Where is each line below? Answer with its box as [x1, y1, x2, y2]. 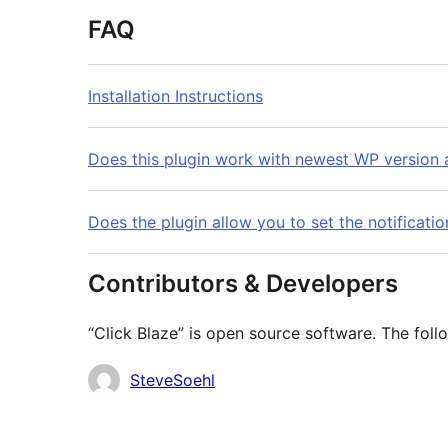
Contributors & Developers [88, 269, 398, 299]
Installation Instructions [88, 86, 263, 107]
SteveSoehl [130, 370, 215, 391]
